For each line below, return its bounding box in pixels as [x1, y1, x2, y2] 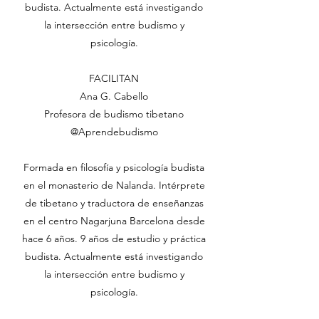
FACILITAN [89, 72, 139, 85]
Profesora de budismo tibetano [44, 108, 184, 120]
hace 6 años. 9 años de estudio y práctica [22, 232, 206, 245]
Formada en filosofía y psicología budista [23, 161, 204, 174]
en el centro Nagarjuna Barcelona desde [23, 214, 205, 227]
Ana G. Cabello [80, 90, 148, 103]
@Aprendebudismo [70, 125, 158, 138]
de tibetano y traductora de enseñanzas [24, 197, 204, 209]
